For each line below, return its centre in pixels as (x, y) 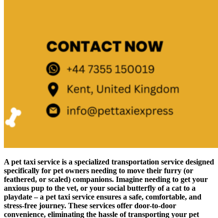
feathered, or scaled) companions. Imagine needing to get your (106, 179)
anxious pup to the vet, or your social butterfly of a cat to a (100, 188)
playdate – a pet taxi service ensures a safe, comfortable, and (103, 197)
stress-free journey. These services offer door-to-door (90, 205)
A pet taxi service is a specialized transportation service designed (109, 162)
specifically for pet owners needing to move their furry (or (99, 170)
